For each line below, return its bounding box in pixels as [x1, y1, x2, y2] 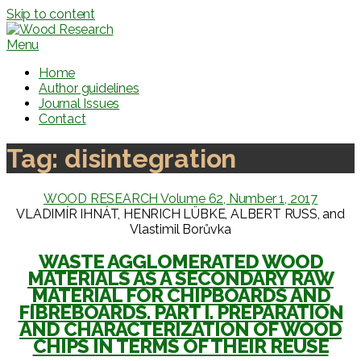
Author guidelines [39, 81, 139, 96]
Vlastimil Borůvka [130, 221, 231, 237]
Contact [39, 111, 86, 127]
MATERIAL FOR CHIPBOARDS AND [31, 283, 330, 307]
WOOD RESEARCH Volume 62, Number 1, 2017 [43, 190, 318, 206]
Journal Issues [39, 96, 120, 111]
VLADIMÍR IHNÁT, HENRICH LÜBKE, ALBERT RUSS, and [16, 205, 345, 222]
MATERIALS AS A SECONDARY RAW [27, 266, 334, 290]
